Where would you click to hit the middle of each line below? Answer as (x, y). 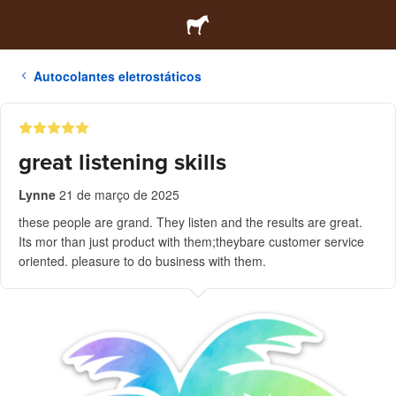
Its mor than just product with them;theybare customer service (191, 241)
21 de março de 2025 (119, 194)
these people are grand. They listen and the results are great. (190, 222)
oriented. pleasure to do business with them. (142, 261)
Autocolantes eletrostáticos (118, 76)
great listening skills (122, 162)
